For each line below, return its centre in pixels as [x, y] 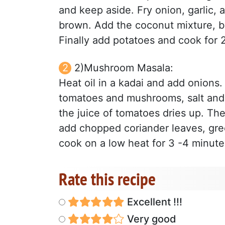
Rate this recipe [107, 179]
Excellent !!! [153, 202]
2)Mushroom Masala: [124, 68]
